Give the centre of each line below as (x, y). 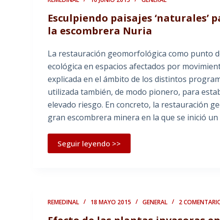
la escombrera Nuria (100, 31)
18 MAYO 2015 (111, 202)
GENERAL (155, 202)
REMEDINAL (64, 202)
